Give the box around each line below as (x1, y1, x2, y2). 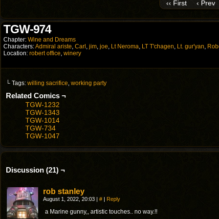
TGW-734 (25, 124, 56, 132)
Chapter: (3, 36, 28, 43)
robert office (29, 50, 61, 57)
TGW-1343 (25, 109, 60, 116)
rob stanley (43, 187, 85, 196)
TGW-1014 (25, 116, 60, 124)
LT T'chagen (142, 43, 174, 50)
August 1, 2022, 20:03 (43, 196, 96, 202)
